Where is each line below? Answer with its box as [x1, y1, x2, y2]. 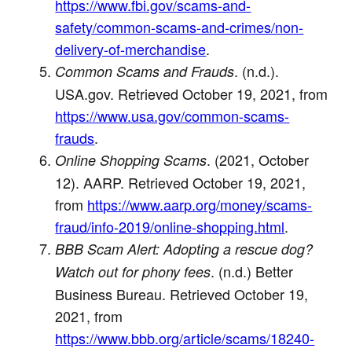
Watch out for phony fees [55, 261, 211, 281]
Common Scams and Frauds [55, 60, 235, 81]
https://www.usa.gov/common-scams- [55, 104, 290, 126]
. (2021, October [207, 148, 310, 170]
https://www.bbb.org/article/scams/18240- [55, 327, 315, 348]
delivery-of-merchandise [55, 38, 207, 59]
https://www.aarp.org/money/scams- [87, 193, 313, 214]
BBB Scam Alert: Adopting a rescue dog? [55, 238, 313, 258]
